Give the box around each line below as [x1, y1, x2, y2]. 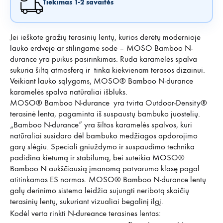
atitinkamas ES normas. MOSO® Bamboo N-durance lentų [10, 174, 206, 185]
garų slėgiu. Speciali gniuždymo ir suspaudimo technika [10, 141, 195, 152]
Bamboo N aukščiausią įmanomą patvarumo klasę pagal [10, 163, 200, 174]
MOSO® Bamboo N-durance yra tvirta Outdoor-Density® [10, 98, 209, 108]
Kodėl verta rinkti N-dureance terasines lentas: [10, 208, 161, 219]
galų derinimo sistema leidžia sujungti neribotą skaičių [10, 185, 189, 196]
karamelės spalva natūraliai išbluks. [10, 87, 127, 97]
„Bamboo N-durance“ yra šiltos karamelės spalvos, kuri [10, 119, 192, 130]
